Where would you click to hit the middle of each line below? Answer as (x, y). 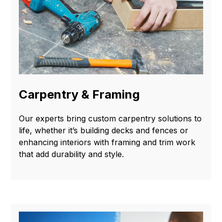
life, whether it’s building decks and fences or (104, 131)
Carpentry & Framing (80, 95)
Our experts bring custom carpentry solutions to (111, 119)
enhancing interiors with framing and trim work (107, 142)
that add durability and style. (72, 154)
